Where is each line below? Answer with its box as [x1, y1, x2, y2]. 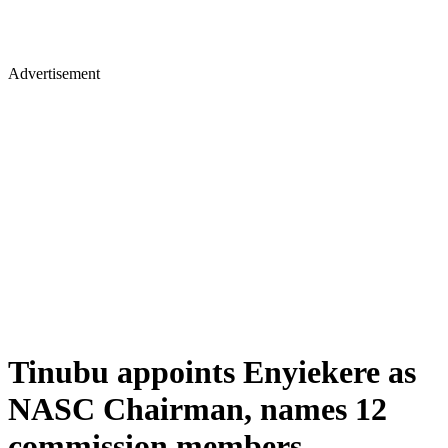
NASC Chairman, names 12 [8, 391, 387, 428]
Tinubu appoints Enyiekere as [8, 354, 416, 391]
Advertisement [8, 65, 100, 82]
